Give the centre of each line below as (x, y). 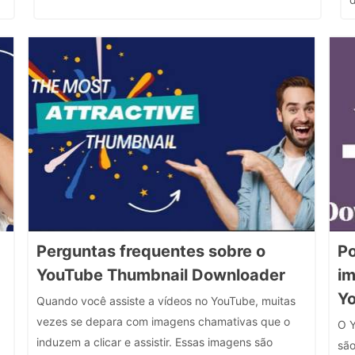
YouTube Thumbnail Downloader (161, 275)
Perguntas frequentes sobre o (151, 251)
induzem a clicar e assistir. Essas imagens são (155, 342)
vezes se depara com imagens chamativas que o (163, 321)
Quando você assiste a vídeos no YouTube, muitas (166, 301)
